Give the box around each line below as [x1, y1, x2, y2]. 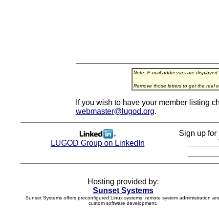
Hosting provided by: [87, 177, 159, 186]
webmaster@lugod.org [75, 107, 154, 115]
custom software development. [88, 200, 157, 206]
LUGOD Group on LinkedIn [50, 139, 145, 147]
